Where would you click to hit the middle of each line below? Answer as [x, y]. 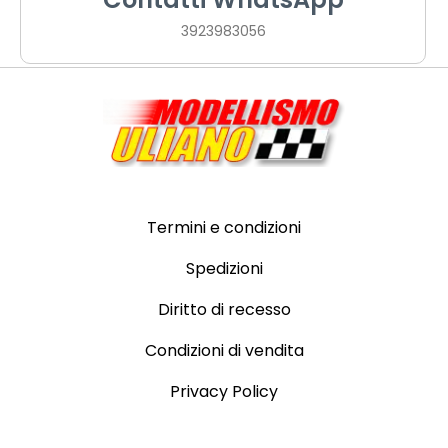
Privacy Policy [224, 391]
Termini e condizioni [224, 227]
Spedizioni [224, 268]
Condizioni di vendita [224, 350]
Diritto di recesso [224, 309]
